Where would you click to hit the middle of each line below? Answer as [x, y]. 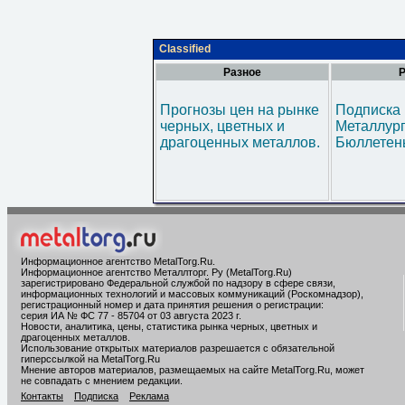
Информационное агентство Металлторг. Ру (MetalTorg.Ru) [156, 272]
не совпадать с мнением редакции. [102, 381]
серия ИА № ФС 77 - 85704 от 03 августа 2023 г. [131, 316]
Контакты [42, 396]
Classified [185, 49]
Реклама [149, 396]
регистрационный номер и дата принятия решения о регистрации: [172, 305]
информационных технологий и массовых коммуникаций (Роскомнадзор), [192, 294]
